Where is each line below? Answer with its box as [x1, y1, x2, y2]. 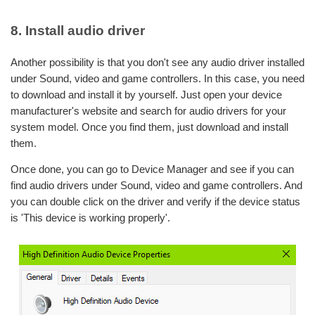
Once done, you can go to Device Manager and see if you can [11, 163, 294, 176]
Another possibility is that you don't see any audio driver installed [11, 56, 304, 69]
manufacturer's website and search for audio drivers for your [11, 105, 286, 117]
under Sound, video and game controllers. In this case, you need [11, 72, 304, 85]
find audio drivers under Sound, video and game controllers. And [11, 179, 302, 192]
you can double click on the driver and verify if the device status [11, 195, 300, 208]
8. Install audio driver [11, 23, 145, 39]
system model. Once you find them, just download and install [11, 121, 288, 134]
